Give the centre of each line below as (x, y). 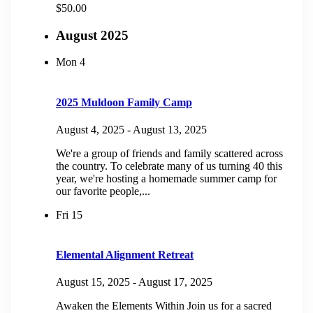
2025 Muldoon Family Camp (124, 102)
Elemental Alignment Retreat (125, 255)
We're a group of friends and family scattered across (169, 153)
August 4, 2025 (90, 129)
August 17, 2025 (175, 282)
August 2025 (92, 35)
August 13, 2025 (170, 129)
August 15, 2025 (93, 282)
